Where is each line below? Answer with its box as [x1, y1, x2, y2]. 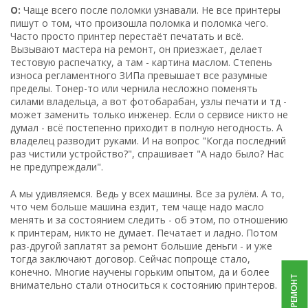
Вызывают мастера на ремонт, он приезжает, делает [10, 42, 263, 56]
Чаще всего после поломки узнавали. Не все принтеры [21, 3, 280, 16]
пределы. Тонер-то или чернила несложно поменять [10, 81, 258, 95]
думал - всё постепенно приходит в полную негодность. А [10, 120, 283, 134]
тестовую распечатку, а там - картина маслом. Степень [10, 55, 272, 69]
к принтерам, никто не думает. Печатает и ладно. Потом [10, 225, 278, 239]
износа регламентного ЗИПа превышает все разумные [10, 68, 267, 82]
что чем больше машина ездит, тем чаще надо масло [10, 199, 264, 213]
